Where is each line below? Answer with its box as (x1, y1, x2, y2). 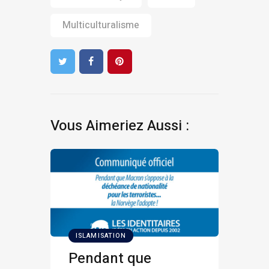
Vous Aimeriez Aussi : (50, 115, 189, 136)
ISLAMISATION (76, 231, 127, 241)
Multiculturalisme (62, 18, 139, 33)
